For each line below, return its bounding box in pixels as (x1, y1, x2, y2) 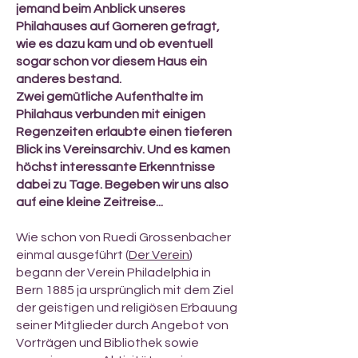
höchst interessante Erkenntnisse (16, 161, 215, 173)
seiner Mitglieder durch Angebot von (16, 319, 229, 332)
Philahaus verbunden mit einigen (16, 108, 205, 121)
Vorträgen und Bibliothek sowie (16, 336, 199, 349)
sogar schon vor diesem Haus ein (16, 55, 207, 68)
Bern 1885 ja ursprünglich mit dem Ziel (16, 284, 233, 296)
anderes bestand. (16, 73, 121, 86)
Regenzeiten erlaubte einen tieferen (16, 125, 232, 138)
